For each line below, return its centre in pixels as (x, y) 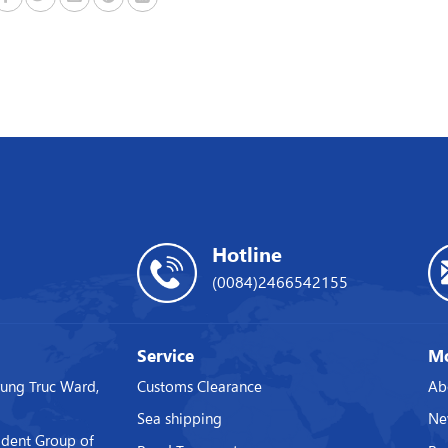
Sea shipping (179, 417)
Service (165, 355)
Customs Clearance (199, 385)
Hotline (246, 254)
